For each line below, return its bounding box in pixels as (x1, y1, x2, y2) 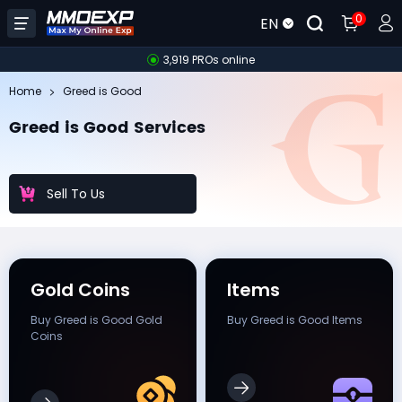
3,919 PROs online (162, 51, 255, 67)
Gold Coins (31, 277, 130, 302)
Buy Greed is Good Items (227, 312, 363, 328)
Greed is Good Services (9, 115, 205, 141)
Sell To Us (47, 184, 105, 203)
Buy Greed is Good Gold (31, 312, 162, 328)
